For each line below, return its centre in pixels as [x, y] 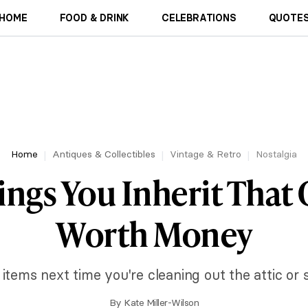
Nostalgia [276, 154]
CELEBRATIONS [199, 18]
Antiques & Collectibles [104, 154]
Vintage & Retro [206, 154]
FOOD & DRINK [95, 18]
